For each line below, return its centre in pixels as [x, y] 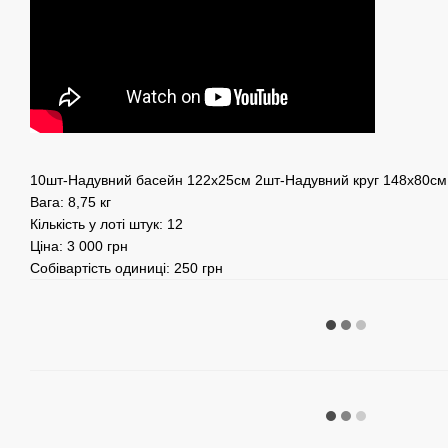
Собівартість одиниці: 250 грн [126, 268]
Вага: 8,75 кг [70, 202]
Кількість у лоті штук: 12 [106, 224]
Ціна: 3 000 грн [79, 246]
